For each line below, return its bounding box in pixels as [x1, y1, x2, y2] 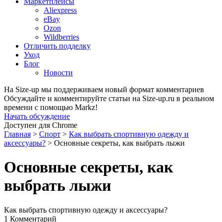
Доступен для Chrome [4, 121, 77, 129]
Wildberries [44, 33, 79, 41]
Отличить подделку [24, 42, 91, 50]
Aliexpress [44, 6, 77, 14]
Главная [4, 130, 31, 138]
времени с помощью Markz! [4, 103, 98, 111]
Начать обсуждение [4, 112, 70, 120]
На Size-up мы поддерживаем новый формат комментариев [4, 85, 204, 94]
